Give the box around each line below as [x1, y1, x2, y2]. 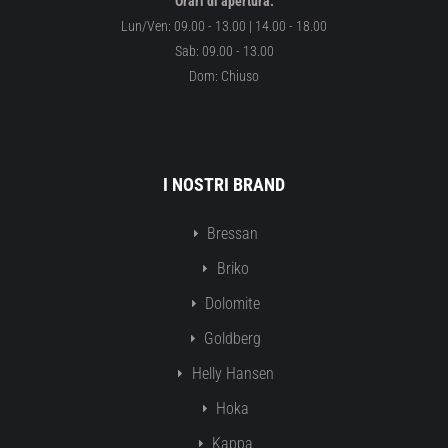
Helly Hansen [191, 364, 274, 383]
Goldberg [204, 329, 261, 348]
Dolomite [205, 294, 260, 313]
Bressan [207, 224, 258, 243]
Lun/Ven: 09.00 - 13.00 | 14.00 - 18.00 [121, 18, 327, 34]
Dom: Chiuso [189, 68, 259, 84]
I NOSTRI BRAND [163, 174, 285, 195]
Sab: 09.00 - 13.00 [174, 43, 274, 59]
